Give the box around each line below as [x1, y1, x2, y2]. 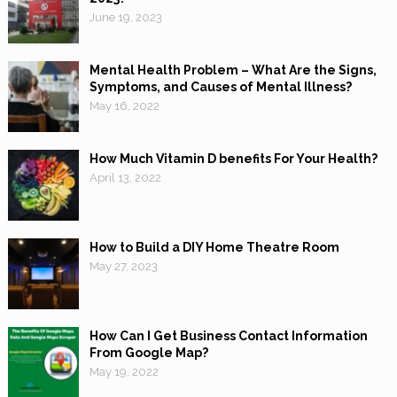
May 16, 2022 [89, 99, 160, 113]
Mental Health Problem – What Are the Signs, [89, 63, 377, 78]
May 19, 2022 [89, 365, 159, 379]
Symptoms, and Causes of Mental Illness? [89, 80, 352, 95]
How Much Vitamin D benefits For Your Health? [89, 152, 378, 167]
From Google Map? [89, 346, 208, 361]
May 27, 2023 [89, 260, 158, 274]
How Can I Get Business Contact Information [89, 329, 368, 344]
